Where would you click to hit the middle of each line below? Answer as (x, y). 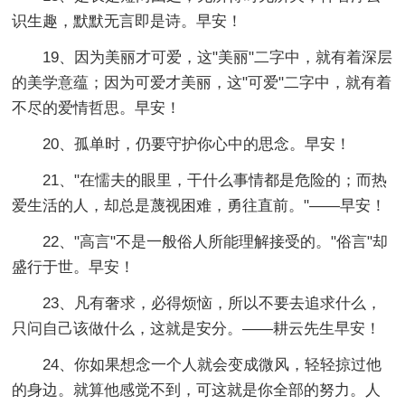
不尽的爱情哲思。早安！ (97, 108)
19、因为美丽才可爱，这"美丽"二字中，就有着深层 (218, 57)
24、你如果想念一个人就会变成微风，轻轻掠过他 (212, 364)
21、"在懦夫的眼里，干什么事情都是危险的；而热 (215, 180)
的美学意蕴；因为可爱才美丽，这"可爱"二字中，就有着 (202, 82)
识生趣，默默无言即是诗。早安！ (127, 21)
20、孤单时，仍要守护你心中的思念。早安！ (197, 144)
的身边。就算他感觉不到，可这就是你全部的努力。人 (197, 390)
